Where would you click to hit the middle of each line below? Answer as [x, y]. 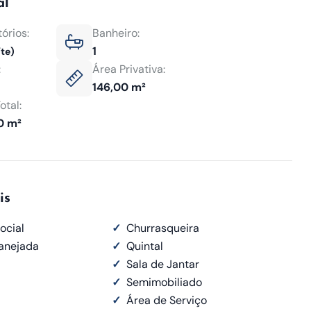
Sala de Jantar [163, 264]
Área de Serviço [167, 300]
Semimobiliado [164, 282]
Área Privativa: [129, 69]
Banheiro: [116, 33]
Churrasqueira [163, 228]
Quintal [145, 246]
